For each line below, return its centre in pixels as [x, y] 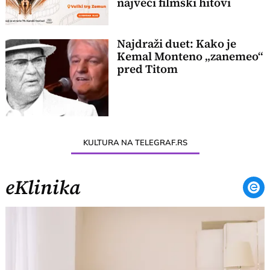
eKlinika [43, 187]
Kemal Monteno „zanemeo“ [190, 56]
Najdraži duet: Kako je [176, 43]
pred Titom [147, 69]
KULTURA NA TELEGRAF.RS [135, 142]
